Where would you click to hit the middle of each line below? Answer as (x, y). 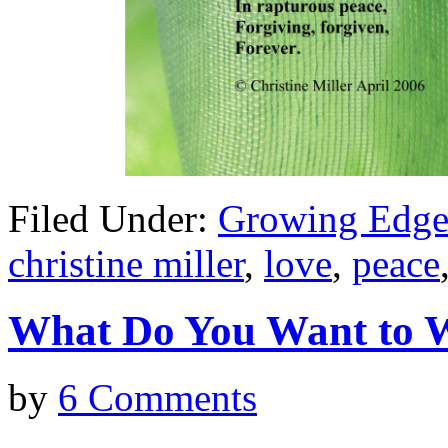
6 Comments (157, 397)
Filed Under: (113, 219)
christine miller (126, 264)
